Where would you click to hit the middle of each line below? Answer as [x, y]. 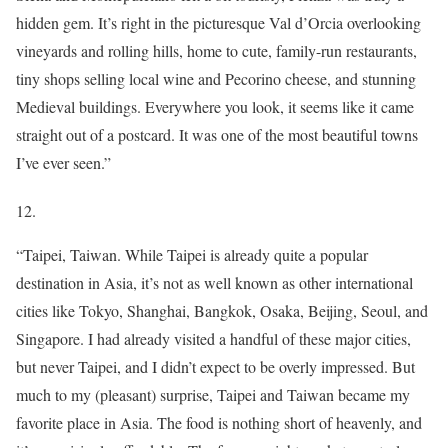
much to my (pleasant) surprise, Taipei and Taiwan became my [213, 394]
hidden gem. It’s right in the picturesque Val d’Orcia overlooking [218, 22]
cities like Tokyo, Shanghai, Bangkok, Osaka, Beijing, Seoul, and [222, 310]
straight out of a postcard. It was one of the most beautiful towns [217, 134]
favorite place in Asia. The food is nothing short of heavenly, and [219, 422]
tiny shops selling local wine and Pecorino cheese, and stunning [216, 78]
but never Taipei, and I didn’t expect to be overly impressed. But [215, 366]
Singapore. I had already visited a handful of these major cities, [213, 338]
